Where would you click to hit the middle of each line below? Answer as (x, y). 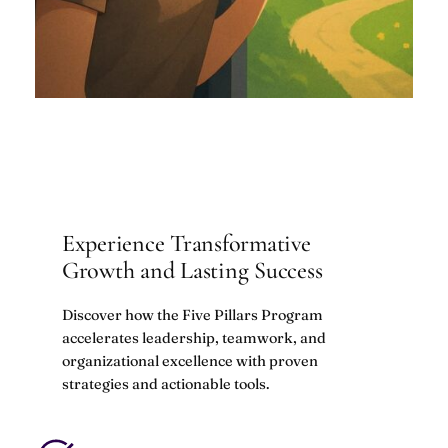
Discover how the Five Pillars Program (192, 314)
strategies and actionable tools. (165, 383)
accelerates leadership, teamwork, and (193, 337)
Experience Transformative (186, 243)
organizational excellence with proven (189, 360)
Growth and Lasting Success (192, 270)
